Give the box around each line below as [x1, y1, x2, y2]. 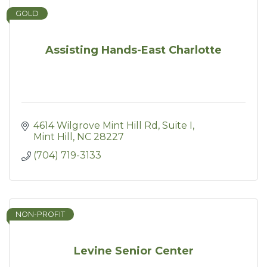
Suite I [162, 120, 193, 131]
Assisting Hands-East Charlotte [45, 44, 222, 57]
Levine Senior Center [73, 244, 194, 257]
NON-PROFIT [15, 210, 65, 219]
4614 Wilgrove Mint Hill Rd [33, 120, 158, 131]
